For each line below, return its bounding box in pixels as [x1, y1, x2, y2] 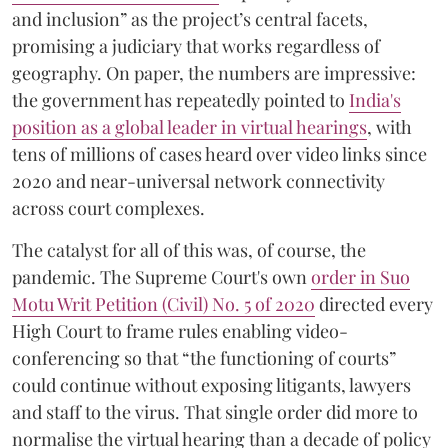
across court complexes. [12, 196, 205, 220]
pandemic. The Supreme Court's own [12, 265, 311, 289]
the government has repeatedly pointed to [12, 88, 349, 112]
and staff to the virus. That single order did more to [12, 400, 418, 424]
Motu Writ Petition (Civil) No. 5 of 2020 [12, 292, 315, 316]
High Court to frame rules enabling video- [12, 319, 348, 343]
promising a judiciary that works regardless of [12, 34, 380, 58]
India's [349, 88, 401, 112]
